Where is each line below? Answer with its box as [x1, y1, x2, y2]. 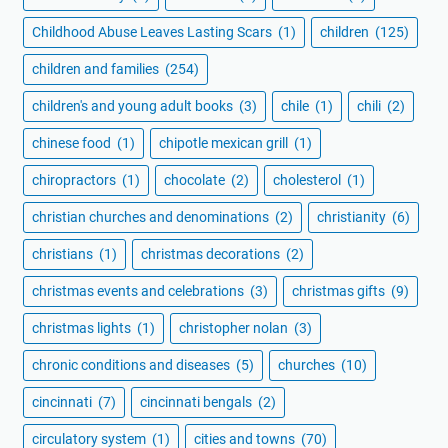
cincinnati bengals [140, 394, 255, 411]
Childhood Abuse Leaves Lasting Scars [32, 24, 275, 41]
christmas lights [32, 320, 134, 337]
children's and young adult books [32, 98, 236, 115]
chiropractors [32, 172, 119, 189]
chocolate [164, 172, 228, 189]
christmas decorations [141, 246, 283, 263]
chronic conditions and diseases [32, 357, 233, 374]
